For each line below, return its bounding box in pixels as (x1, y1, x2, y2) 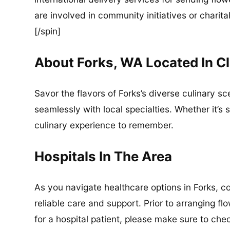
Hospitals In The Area (34, 148, 172, 164)
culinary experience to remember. (34, 120, 174, 131)
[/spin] (34, 26, 61, 37)
